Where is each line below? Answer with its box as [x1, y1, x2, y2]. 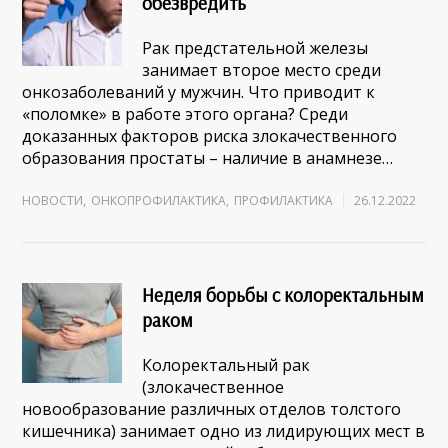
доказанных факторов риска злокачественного [22, 125, 398, 147]
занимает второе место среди [142, 59, 382, 81]
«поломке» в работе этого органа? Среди [22, 103, 349, 125]
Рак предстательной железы [142, 37, 369, 59]
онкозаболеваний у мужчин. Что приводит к [22, 81, 376, 103]
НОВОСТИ [22, 192, 84, 209]
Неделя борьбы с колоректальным [142, 283, 425, 307]
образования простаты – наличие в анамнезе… [22, 147, 394, 169]
